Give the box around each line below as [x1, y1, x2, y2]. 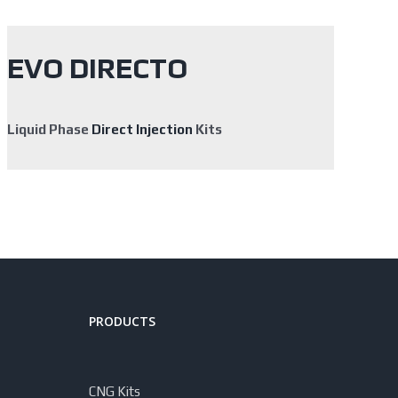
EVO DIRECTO [6, 52, 187, 85]
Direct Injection [91, 121, 193, 137]
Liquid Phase [6, 121, 92, 137]
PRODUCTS [89, 312, 155, 330]
